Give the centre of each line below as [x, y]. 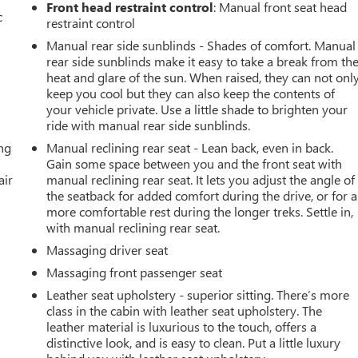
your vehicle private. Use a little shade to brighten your [197, 109]
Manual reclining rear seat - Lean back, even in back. [190, 147]
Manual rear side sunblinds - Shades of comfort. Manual [201, 45]
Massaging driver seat [107, 249]
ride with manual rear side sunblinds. [149, 125]
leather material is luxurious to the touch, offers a [182, 326]
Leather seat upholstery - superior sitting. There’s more [198, 294]
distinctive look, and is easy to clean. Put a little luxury [194, 342]
